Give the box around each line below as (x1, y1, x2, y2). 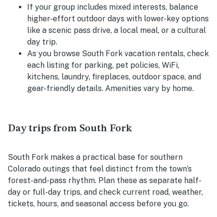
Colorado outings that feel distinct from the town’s (8, 164, 192, 173)
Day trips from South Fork (8, 123, 132, 134)
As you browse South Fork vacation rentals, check (27, 48, 209, 58)
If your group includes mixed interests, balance (27, 2, 198, 12)
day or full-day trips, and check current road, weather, (8, 187, 203, 197)
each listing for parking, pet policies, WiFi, (27, 60, 179, 70)
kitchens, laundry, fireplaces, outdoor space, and (27, 72, 201, 81)
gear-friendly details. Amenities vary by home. (27, 83, 194, 93)
